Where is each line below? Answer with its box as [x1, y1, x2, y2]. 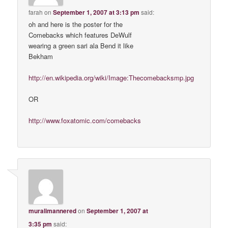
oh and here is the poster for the [28, 19, 123, 29]
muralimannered [28, 206, 77, 216]
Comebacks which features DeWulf [28, 30, 132, 40]
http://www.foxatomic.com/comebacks [28, 115, 141, 125]
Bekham [28, 51, 53, 61]
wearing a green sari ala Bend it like [28, 40, 134, 50]
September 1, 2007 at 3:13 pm [53, 7, 140, 17]
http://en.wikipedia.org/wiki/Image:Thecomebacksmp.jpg [28, 72, 194, 82]
